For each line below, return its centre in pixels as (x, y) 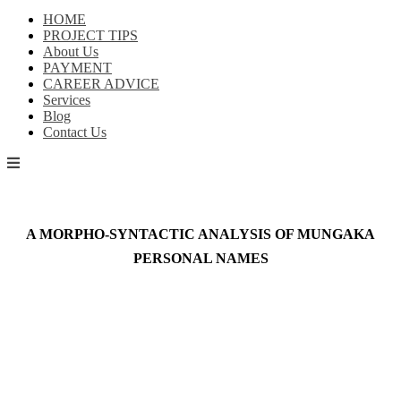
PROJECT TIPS (90, 35)
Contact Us (75, 132)
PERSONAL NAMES (200, 258)
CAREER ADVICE (101, 83)
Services (67, 99)
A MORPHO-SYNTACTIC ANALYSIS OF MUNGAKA (200, 234)
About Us (71, 51)
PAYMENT (77, 67)
